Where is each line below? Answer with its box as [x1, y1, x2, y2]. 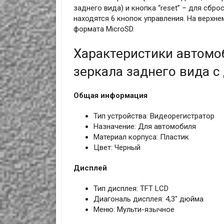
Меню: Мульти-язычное [93, 205, 174, 214]
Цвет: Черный [93, 143, 140, 152]
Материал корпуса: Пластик [93, 132, 189, 142]
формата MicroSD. [73, 24, 134, 34]
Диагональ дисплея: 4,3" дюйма [93, 194, 203, 204]
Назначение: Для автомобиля [93, 122, 196, 131]
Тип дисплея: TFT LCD [93, 184, 168, 193]
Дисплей [73, 163, 107, 173]
